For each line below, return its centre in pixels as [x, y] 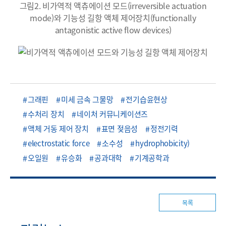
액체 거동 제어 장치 [58, 128]
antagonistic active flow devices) [113, 30]
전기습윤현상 [147, 99]
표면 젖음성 [119, 128]
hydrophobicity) [164, 143]
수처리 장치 [46, 114]
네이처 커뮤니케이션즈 [112, 114]
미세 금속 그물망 [87, 99]
